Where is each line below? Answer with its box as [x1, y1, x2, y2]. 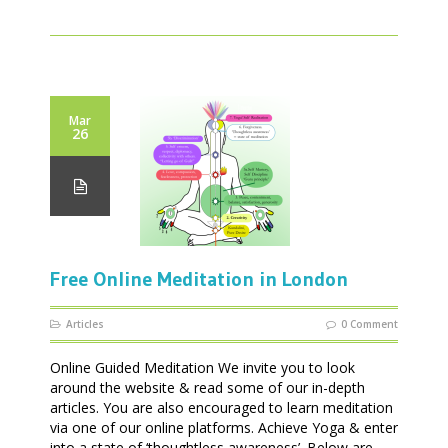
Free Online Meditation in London [50, 266, 348, 291]
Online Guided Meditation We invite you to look [50, 357, 355, 377]
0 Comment [341, 316, 398, 331]
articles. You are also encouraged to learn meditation [50, 397, 393, 417]
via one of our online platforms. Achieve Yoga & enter [50, 417, 398, 437]
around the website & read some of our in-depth [50, 377, 365, 397]
